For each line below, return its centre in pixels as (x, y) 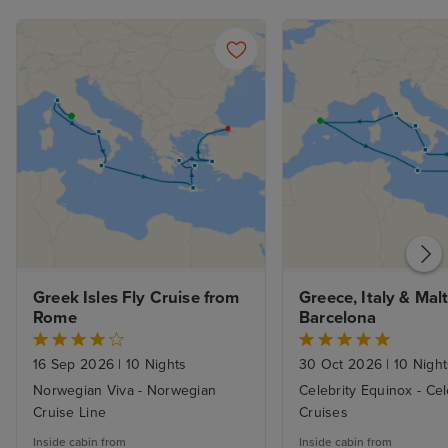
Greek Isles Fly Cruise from (136, 298)
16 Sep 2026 (76, 365)
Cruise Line (70, 413)
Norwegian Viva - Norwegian (125, 391)
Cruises (323, 413)
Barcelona (338, 318)
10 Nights (154, 365)
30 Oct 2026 (343, 365)
